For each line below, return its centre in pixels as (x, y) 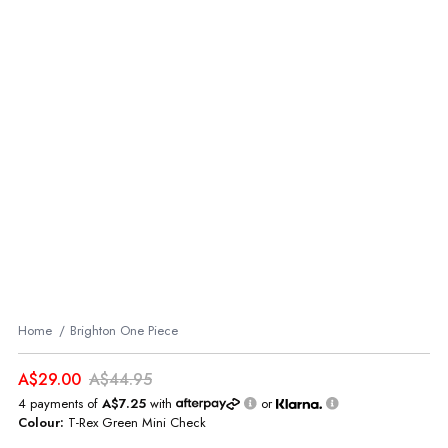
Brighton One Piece (124, 331)
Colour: (43, 423)
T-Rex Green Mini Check (137, 423)
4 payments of (60, 404)
